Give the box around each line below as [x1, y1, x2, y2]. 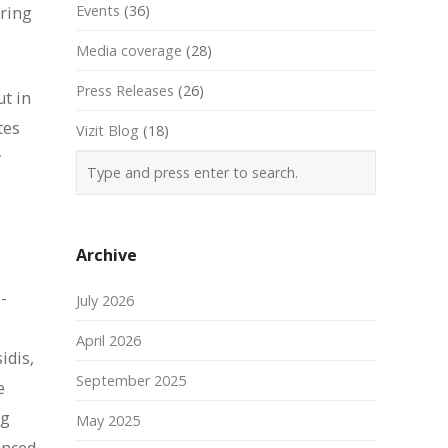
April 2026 [76, 331, 141, 350]
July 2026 [76, 291, 134, 310]
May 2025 [76, 411, 140, 430]
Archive [76, 244, 137, 266]
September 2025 [76, 371, 186, 390]
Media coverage [76, 41, 182, 60]
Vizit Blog [76, 121, 139, 140]
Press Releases [76, 81, 174, 100]
